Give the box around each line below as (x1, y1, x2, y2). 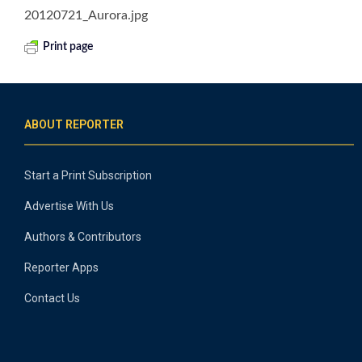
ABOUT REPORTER (24, 118, 124, 132)
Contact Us (24, 292, 80, 305)
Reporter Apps (24, 261, 99, 275)
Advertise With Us (24, 200, 114, 213)
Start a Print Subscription (24, 169, 152, 183)
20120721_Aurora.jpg (24, 9, 148, 23)
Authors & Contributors (24, 230, 141, 244)
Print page (43, 41, 93, 53)
